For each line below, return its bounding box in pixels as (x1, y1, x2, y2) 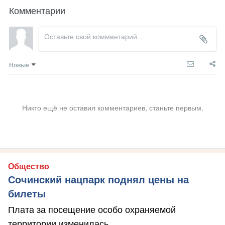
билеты (8, 188, 46, 200)
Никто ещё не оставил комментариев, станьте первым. (22, 102, 203, 113)
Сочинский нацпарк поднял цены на (8, 174, 189, 186)
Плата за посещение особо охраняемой (8, 205, 176, 215)
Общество (8, 162, 49, 171)
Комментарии (9, 4, 65, 17)
